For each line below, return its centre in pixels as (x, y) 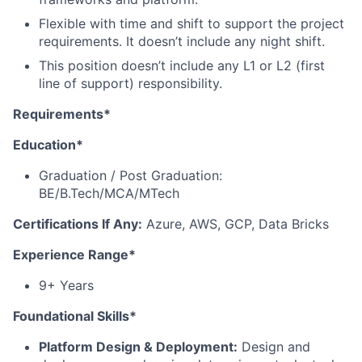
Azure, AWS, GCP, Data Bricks (236, 224)
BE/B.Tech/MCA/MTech (109, 193)
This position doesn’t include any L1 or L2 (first (182, 65)
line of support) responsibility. (130, 83)
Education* (48, 145)
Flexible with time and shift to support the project (192, 23)
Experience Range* (74, 255)
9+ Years (66, 285)
